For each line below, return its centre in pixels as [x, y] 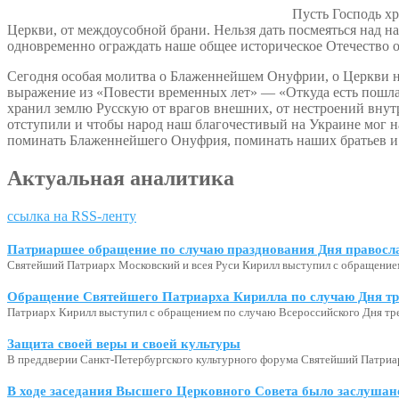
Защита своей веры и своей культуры [124, 343]
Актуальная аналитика [121, 178]
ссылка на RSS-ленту [72, 216]
